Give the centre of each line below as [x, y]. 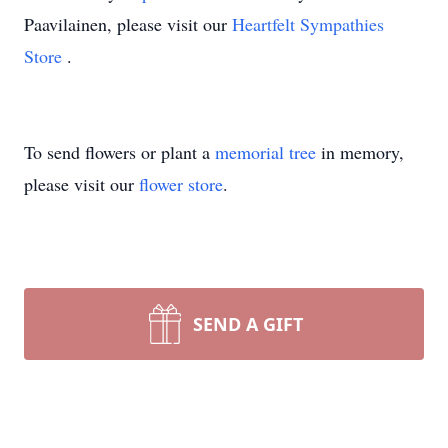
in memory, [360, 152]
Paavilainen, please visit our [128, 24]
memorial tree [265, 152]
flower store [181, 184]
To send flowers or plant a [119, 152]
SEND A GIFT [248, 324]
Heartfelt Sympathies [308, 24]
